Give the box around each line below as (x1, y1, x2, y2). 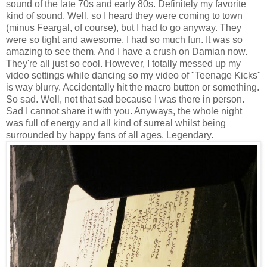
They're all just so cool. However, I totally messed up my (6, 58, 241, 69)
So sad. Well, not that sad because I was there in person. (6, 94, 244, 105)
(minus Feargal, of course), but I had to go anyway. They (6, 23, 241, 33)
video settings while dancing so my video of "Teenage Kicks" (6, 70, 261, 81)
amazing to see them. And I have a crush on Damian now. (6, 46, 247, 57)
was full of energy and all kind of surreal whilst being (6, 118, 226, 129)
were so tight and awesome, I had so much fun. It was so (6, 35, 243, 45)
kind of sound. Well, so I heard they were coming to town (6, 11, 243, 21)
